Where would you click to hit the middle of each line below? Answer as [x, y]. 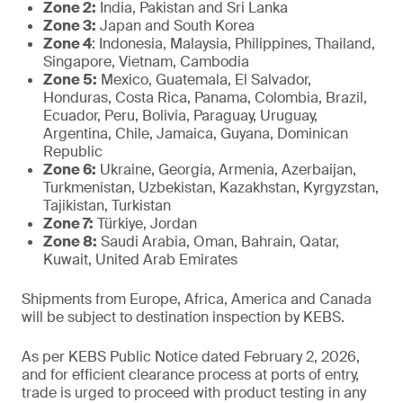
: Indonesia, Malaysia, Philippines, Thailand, [233, 44]
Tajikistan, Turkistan [107, 206]
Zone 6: [70, 170]
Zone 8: [70, 242]
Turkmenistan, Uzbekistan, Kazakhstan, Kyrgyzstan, [211, 188]
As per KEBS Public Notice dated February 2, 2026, [191, 357]
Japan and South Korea [175, 26]
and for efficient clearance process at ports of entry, [190, 375]
